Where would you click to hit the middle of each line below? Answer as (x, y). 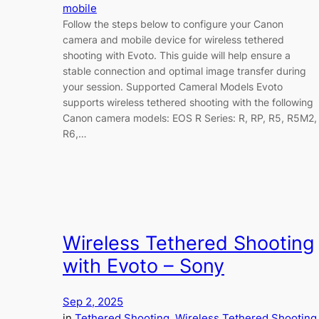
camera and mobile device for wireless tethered (173, 40)
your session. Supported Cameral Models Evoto (173, 87)
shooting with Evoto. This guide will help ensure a (177, 56)
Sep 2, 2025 (93, 302)
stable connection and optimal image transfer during (184, 71)
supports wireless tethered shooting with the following (188, 103)
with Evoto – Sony (143, 266)
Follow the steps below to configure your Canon (173, 24)
